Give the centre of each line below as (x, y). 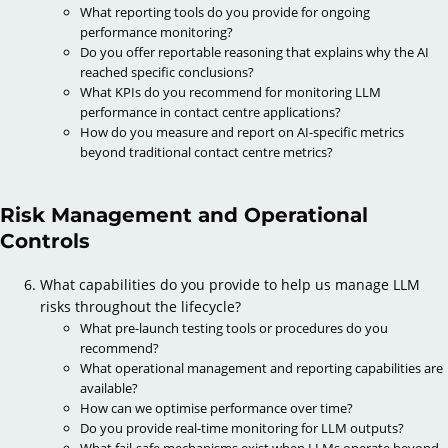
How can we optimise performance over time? (216, 407)
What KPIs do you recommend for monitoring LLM (230, 91)
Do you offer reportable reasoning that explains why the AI (254, 51)
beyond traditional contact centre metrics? (206, 151)
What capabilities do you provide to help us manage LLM (230, 284)
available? (109, 387)
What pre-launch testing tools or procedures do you (234, 327)
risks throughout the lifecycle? (140, 306)
